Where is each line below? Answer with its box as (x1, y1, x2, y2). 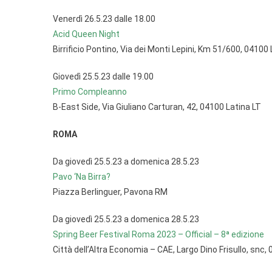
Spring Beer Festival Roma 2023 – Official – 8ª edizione (53, 229, 264, 239)
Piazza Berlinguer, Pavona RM (53, 187, 168, 197)
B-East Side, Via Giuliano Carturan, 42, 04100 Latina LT (53, 102, 261, 112)
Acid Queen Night (53, 29, 120, 39)
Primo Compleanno (53, 87, 127, 97)
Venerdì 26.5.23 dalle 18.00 (53, 14, 155, 24)
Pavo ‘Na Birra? (53, 172, 110, 182)
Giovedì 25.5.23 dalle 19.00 (53, 72, 154, 81)
